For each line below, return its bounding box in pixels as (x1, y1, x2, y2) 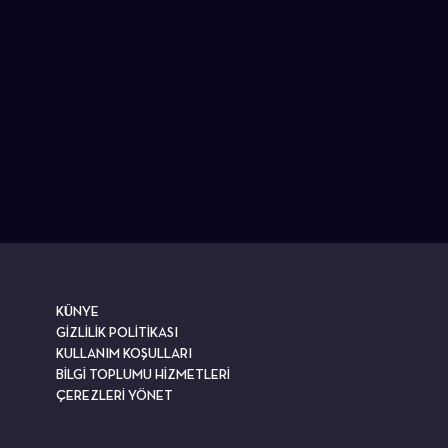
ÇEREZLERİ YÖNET (56, 387, 173, 404)
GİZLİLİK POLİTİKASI (56, 324, 178, 341)
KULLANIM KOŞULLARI (56, 345, 192, 362)
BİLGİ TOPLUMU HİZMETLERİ (56, 366, 230, 383)
